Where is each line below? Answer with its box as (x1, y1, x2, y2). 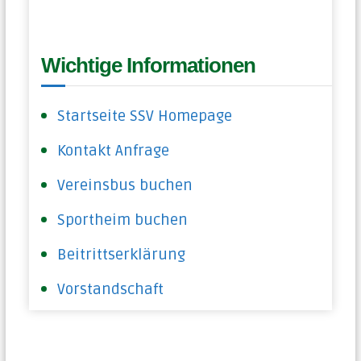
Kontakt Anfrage (57, 140, 170, 160)
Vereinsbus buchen (57, 175, 193, 195)
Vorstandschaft (57, 279, 164, 299)
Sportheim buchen (57, 210, 189, 230)
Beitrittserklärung (57, 244, 186, 264)
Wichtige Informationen (41, 52, 256, 77)
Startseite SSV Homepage (57, 106, 233, 126)
